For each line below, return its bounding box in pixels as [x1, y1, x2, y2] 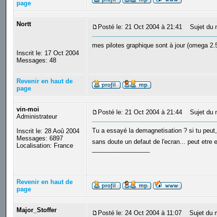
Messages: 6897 [16, 135, 63, 142]
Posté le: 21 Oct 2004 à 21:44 [97, 108, 182, 116]
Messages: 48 [16, 57, 56, 64]
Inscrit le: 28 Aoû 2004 [16, 127, 79, 135]
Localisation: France [16, 142, 73, 150]
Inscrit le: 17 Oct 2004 [16, 49, 79, 57]
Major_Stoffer [16, 206, 57, 214]
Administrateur [16, 113, 57, 121]
